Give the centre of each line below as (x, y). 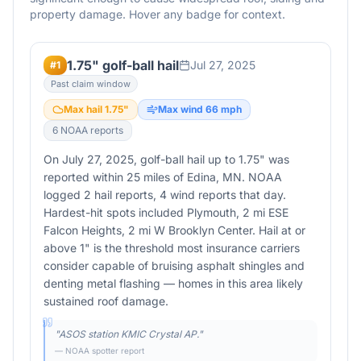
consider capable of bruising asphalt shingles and (174, 266)
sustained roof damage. (106, 301)
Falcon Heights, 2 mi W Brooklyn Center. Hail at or (174, 230)
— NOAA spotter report (100, 351)
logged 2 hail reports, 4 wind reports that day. (165, 195)
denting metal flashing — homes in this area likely (173, 283)
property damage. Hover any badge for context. (158, 14)
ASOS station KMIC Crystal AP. (129, 334)
